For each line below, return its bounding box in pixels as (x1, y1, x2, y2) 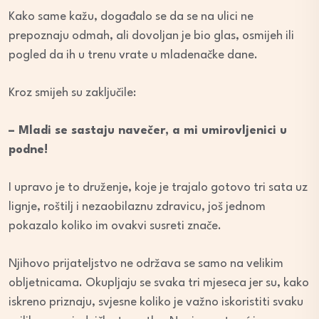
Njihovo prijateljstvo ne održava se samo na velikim (9, 258, 283, 271)
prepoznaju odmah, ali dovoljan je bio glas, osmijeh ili (9, 30, 294, 43)
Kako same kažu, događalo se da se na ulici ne (9, 11, 253, 23)
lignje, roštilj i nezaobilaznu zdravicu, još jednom (9, 201, 266, 214)
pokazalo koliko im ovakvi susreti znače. (9, 220, 221, 233)
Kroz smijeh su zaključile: (9, 87, 136, 100)
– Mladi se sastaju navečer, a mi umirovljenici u (9, 125, 287, 137)
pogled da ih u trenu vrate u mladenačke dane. (9, 49, 258, 62)
